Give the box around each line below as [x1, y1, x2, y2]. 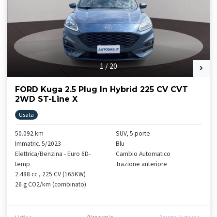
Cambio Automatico [116, 149, 170, 158]
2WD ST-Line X [15, 94, 77, 104]
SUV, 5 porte [116, 129, 150, 138]
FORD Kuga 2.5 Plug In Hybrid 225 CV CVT [15, 84, 188, 94]
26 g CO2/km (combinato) [15, 180, 86, 188]
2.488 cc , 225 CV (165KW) [15, 170, 86, 178]
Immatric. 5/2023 [15, 139, 61, 148]
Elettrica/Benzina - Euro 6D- [15, 149, 91, 158]
